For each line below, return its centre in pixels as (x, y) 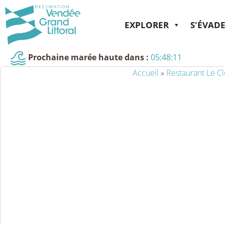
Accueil (145, 73)
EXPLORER (147, 25)
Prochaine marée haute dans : (88, 58)
